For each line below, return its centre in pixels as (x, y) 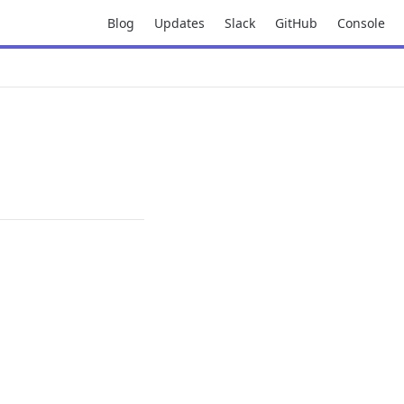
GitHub (296, 23)
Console (361, 23)
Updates (179, 23)
